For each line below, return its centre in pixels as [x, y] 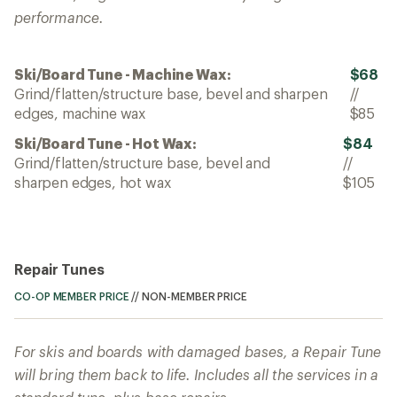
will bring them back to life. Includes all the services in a [196, 374]
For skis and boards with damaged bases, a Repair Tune [198, 351]
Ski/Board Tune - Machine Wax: [123, 74]
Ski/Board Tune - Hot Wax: [105, 143]
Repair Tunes [60, 269]
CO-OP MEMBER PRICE [72, 296]
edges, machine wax [80, 113]
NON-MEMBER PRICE [195, 296]
